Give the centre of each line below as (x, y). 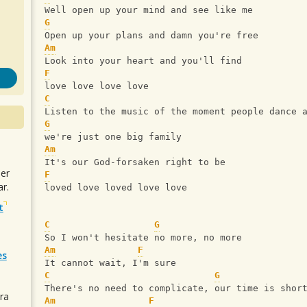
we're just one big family (113, 137)
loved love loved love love (116, 187)
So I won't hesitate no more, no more (143, 237)
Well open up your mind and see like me (149, 10)
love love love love (97, 86)
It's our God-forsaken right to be (135, 162)
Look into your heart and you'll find (146, 61)
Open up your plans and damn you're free (151, 35)
